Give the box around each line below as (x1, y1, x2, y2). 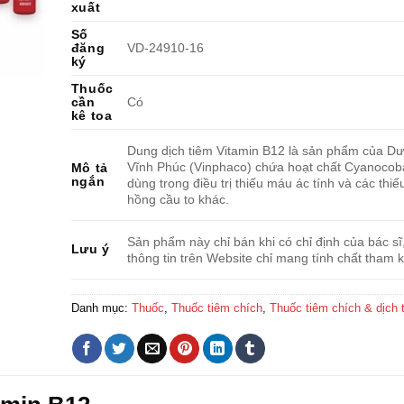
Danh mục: (70, 301, 132, 315)
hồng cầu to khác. (126, 192, 229, 207)
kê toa (70, 108, 113, 123)
